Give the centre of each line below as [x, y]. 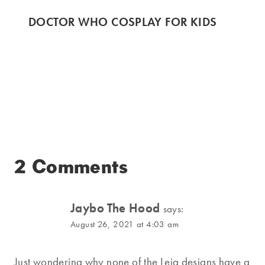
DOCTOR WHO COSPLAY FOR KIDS [123, 22]
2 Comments [71, 167]
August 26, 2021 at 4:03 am [125, 224]
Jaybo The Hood [115, 208]
